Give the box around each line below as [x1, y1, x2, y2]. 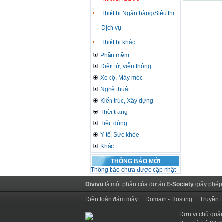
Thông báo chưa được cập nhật [91, 166, 176, 173]
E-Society [166, 181, 194, 188]
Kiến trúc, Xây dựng [100, 97, 153, 104]
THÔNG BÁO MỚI [111, 158, 160, 165]
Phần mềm [100, 52, 129, 58]
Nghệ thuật [100, 86, 130, 93]
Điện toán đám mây [85, 196, 138, 203]
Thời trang [100, 109, 128, 115]
